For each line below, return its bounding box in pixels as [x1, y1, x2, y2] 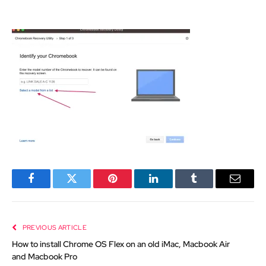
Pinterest [112, 182, 150, 193]
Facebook [30, 182, 72, 193]
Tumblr [193, 182, 225, 193]
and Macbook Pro [12, 251, 77, 262]
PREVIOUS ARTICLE [21, 223, 87, 232]
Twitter [71, 182, 102, 193]
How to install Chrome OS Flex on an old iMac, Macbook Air [12, 238, 230, 249]
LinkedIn [152, 182, 192, 193]
